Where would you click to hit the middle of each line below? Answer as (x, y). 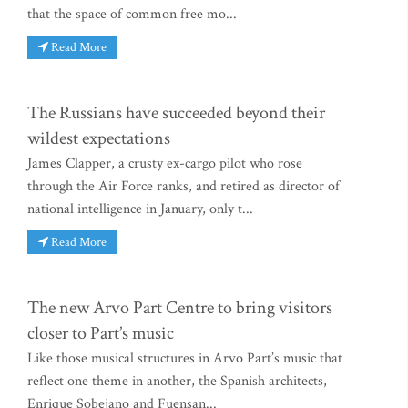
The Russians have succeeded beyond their (176, 113)
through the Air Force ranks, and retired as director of (184, 187)
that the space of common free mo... (132, 15)
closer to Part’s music (101, 333)
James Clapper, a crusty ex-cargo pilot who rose (165, 164)
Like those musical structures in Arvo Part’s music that (185, 358)
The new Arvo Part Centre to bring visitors (180, 307)
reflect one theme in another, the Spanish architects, (177, 381)
